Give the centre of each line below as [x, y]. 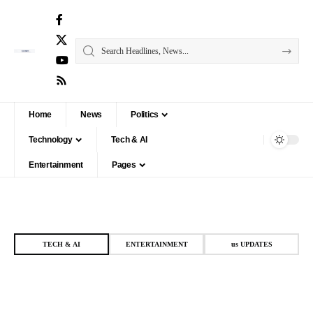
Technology [51, 140]
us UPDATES [252, 244]
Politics [145, 115]
